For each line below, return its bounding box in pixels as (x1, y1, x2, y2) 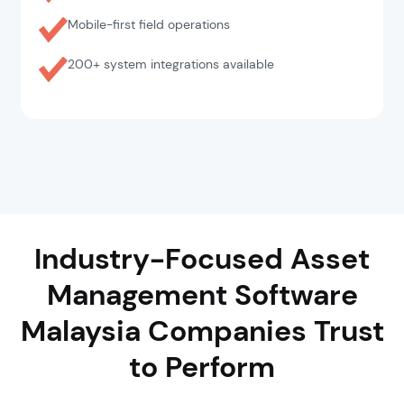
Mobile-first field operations (68, 16, 231, 32)
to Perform (129, 348, 275, 386)
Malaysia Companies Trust (20, 312, 384, 350)
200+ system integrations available (68, 56, 275, 72)
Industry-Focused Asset (34, 240, 370, 278)
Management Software (46, 276, 358, 314)
